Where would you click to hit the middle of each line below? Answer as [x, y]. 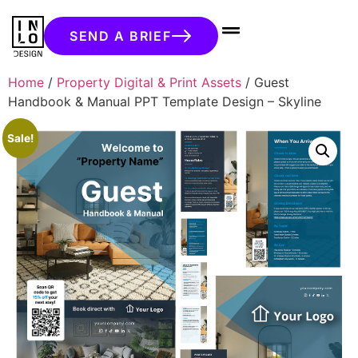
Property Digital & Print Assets [149, 82]
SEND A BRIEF [121, 36]
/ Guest [265, 82]
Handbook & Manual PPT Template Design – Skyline [165, 101]
